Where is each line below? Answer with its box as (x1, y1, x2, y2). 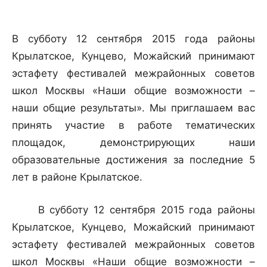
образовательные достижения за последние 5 (12, 154, 255, 166)
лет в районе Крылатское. (12, 171, 142, 184)
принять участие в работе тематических (12, 119, 255, 132)
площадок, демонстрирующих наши (12, 136, 255, 149)
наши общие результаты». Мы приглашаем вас (12, 102, 255, 114)
